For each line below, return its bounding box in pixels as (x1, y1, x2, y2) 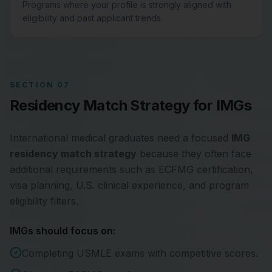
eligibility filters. (10, 195, 78, 207)
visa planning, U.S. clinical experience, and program (10, 179, 249, 191)
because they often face (140, 148, 251, 160)
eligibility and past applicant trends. (22, 13, 163, 23)
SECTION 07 (10, 80, 70, 89)
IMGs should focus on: (10, 225, 115, 237)
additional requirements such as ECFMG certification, (10, 163, 253, 175)
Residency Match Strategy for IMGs (10, 97, 252, 114)
